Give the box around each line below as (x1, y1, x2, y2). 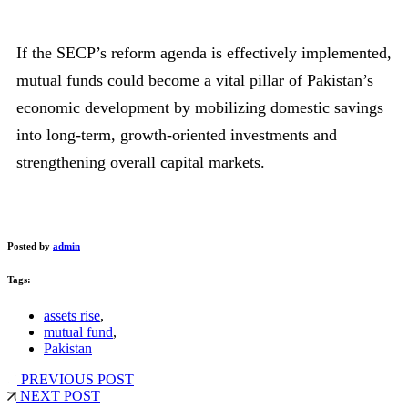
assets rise (44, 307, 100, 323)
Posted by (7, 240, 53, 251)
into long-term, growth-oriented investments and (16, 125, 337, 144)
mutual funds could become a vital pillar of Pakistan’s (16, 70, 373, 89)
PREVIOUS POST (17, 371, 134, 387)
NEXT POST (16, 387, 100, 403)
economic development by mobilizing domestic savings (16, 97, 383, 117)
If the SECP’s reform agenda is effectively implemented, (16, 43, 392, 62)
